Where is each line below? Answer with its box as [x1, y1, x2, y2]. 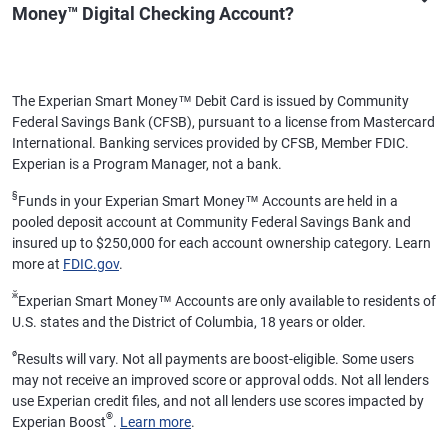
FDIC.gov [63, 256, 119, 272]
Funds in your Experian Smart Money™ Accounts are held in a [18, 193, 398, 209]
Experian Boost [12, 414, 106, 430]
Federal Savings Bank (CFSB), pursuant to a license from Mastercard [12, 114, 435, 130]
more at [12, 256, 63, 272]
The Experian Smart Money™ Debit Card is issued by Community [12, 93, 409, 109]
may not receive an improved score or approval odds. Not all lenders [12, 372, 429, 388]
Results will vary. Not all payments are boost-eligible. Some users [17, 351, 414, 367]
